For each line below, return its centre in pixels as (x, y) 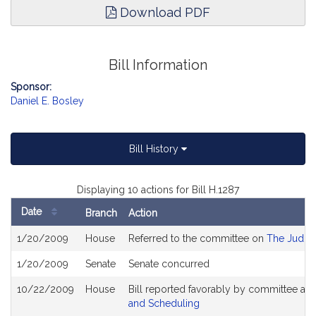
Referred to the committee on (197, 238)
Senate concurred (169, 264)
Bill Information (158, 65)
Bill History (155, 149)
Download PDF (163, 12)
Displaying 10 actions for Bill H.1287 (158, 190)
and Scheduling (164, 303)
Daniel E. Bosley (47, 101)
